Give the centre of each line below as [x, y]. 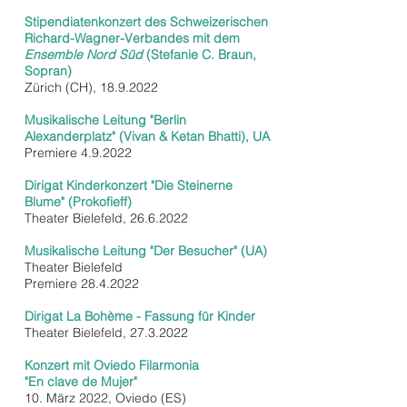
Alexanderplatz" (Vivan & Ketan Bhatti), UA [147, 136]
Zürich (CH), [62, 87]
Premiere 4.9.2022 [78, 153]
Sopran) [48, 71]
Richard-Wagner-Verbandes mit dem [132, 38]
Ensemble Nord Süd [85, 55]
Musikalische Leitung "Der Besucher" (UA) [146, 251]
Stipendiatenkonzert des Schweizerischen [146, 22]
